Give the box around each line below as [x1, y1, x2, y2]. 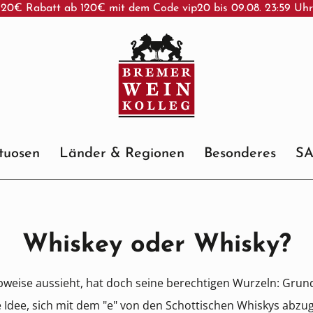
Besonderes [203, 147, 276, 161]
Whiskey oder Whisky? [22, 233, 291, 258]
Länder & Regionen [59, 147, 184, 161]
